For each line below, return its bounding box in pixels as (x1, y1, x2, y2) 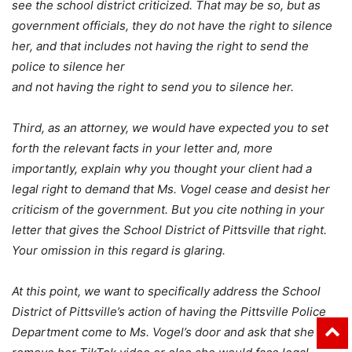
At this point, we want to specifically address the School (12, 284, 321, 299)
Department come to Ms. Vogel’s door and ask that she (12, 324, 314, 340)
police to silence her (12, 59, 125, 75)
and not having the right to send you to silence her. (12, 79, 294, 95)
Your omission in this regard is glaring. (12, 243, 225, 258)
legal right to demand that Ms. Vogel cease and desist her (12, 181, 330, 197)
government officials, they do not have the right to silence (12, 18, 332, 34)
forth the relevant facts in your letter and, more (12, 141, 273, 156)
